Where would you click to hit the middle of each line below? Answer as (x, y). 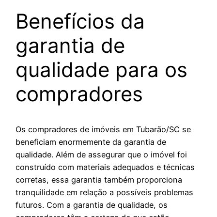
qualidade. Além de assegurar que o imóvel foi (101, 154)
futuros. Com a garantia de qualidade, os (92, 205)
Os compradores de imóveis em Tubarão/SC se (103, 129)
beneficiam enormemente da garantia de (91, 142)
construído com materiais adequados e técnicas (105, 167)
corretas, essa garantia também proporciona (99, 179)
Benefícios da (80, 21)
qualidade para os (101, 69)
